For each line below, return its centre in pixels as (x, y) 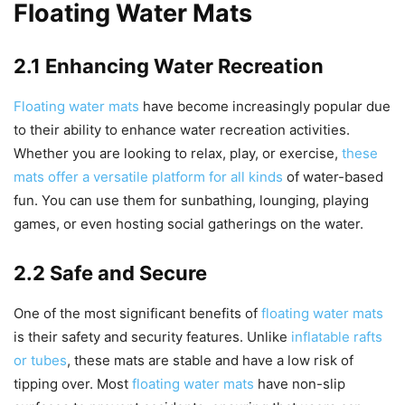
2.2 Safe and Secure (110, 273)
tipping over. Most (73, 384)
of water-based (333, 177)
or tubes (40, 361)
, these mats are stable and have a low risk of (210, 361)
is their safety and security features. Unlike (152, 337)
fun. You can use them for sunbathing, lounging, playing (191, 201)
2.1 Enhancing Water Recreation (169, 66)
